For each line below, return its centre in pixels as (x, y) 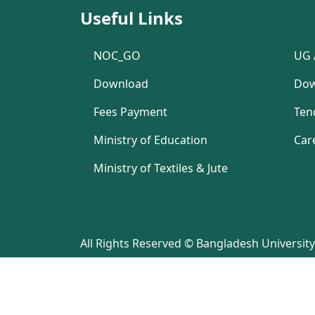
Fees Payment (130, 111)
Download (121, 83)
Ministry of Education (150, 140)
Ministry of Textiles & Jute (161, 168)
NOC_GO (117, 55)
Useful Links (131, 18)
